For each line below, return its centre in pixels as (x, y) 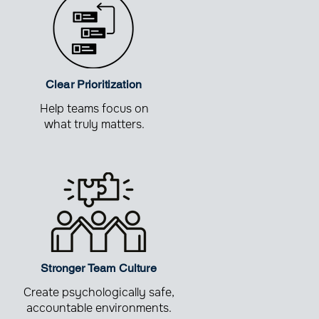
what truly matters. (94, 124)
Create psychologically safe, (99, 292)
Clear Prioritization (94, 84)
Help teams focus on (94, 109)
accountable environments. (99, 308)
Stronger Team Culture (99, 268)
